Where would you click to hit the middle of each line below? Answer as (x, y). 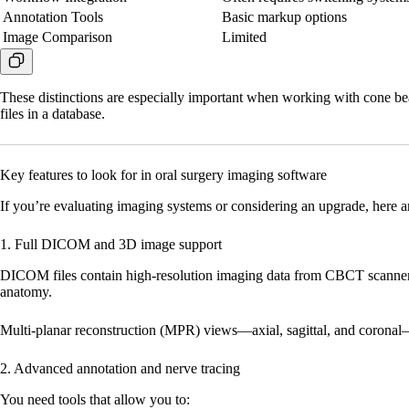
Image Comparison (58, 37)
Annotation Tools (53, 17)
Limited (244, 37)
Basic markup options (284, 17)
